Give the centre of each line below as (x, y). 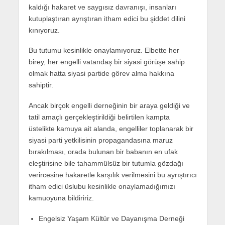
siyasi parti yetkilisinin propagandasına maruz (100, 140)
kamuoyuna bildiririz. (61, 198)
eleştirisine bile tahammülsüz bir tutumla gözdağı (106, 163)
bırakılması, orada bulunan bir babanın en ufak (103, 152)
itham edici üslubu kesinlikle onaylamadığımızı (102, 187)
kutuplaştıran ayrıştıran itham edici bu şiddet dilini (107, 18)
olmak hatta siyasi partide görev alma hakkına (101, 74)
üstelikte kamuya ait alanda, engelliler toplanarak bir (111, 129)
